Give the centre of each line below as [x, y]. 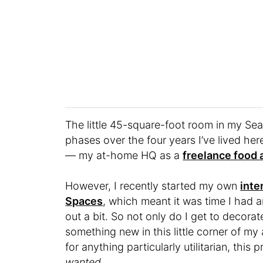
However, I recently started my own [153, 186]
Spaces [84, 201]
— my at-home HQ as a [124, 156]
